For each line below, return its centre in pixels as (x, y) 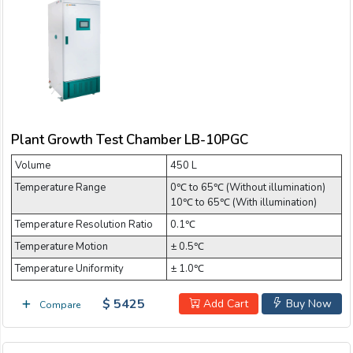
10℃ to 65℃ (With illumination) (243, 202)
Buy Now (307, 303)
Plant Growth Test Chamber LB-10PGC (130, 139)
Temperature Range (60, 187)
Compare (59, 305)
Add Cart (224, 303)
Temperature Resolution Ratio (84, 224)
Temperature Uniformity (69, 268)
